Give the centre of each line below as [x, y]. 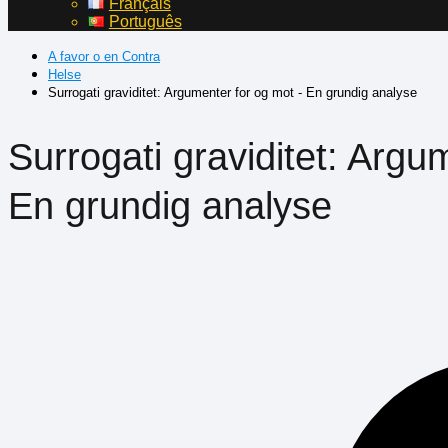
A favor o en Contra [104, 56]
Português [145, 21]
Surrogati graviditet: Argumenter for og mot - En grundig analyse [232, 92]
